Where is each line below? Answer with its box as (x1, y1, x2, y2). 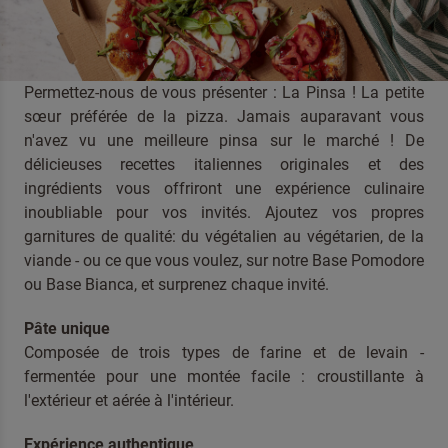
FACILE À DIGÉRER (24, 25, 214, 69)
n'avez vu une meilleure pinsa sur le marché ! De (24, 131, 424, 150)
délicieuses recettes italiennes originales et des (24, 155, 424, 174)
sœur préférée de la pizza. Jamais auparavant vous (24, 107, 424, 126)
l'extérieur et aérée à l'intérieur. (24, 391, 242, 410)
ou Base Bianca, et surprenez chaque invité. (24, 275, 329, 294)
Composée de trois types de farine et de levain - (24, 343, 424, 362)
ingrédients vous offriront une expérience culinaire (24, 179, 424, 198)
